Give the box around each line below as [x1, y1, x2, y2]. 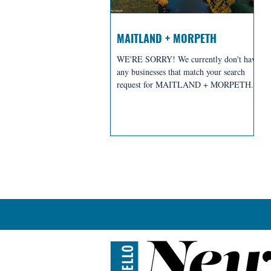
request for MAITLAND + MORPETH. [117, 79, 253, 90]
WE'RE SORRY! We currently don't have [117, 53, 260, 65]
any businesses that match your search [117, 66, 245, 77]
